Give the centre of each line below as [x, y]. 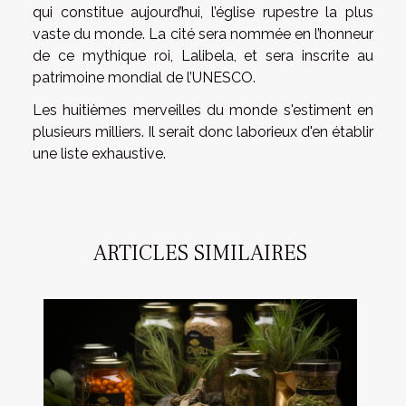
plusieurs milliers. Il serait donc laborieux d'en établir [203, 131]
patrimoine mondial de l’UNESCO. [144, 77]
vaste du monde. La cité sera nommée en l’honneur [203, 34]
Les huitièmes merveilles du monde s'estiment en [203, 110]
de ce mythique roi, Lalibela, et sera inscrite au [203, 55]
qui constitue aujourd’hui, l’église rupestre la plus [203, 12]
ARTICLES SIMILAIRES [200, 253]
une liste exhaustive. [99, 153]
